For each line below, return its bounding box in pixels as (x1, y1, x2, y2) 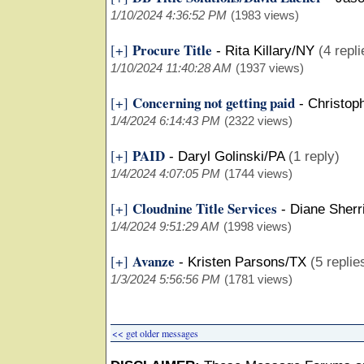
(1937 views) (236, 61, 304, 75)
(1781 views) (224, 272, 292, 286)
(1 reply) (288, 149, 340, 164)
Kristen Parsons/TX (188, 254, 306, 270)
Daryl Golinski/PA (178, 149, 284, 164)
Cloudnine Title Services (132, 198, 277, 219)
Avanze (132, 251, 175, 271)
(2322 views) (224, 114, 292, 128)
